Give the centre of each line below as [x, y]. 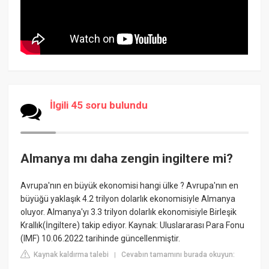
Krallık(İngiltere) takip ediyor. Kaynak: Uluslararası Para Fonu [133, 225]
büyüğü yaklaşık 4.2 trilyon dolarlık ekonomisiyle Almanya [128, 199]
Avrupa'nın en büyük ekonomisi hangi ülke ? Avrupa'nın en [130, 186]
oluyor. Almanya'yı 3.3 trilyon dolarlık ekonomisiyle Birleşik [129, 212]
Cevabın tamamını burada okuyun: [178, 255]
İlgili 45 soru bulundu [99, 105]
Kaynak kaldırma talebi [71, 255]
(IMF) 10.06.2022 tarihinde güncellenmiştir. [101, 239]
